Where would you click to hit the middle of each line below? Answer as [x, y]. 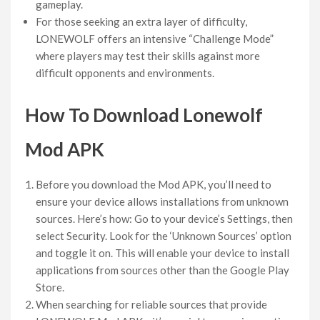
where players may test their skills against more [148, 56]
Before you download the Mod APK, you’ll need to [154, 184]
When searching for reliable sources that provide [151, 304]
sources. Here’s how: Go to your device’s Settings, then [164, 218]
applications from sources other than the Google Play [162, 270]
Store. [50, 287]
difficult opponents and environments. [125, 73]
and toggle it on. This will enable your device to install [162, 252]
